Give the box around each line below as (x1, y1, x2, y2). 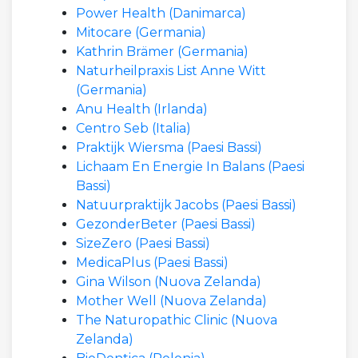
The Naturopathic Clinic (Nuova (76, 312, 277, 328)
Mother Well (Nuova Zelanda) (76, 293, 267, 308)
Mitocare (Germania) (76, 25, 206, 40)
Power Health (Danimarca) (76, 6, 246, 21)
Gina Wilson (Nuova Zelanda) (76, 274, 261, 289)
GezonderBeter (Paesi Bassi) (76, 217, 256, 232)
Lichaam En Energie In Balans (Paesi (76, 159, 304, 174)
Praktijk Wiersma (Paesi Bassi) (76, 140, 262, 155)
